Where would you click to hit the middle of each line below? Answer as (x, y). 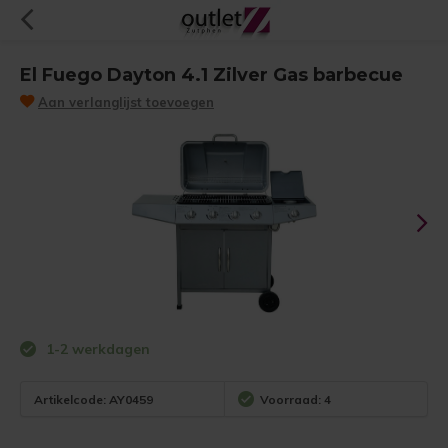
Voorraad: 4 (295, 399)
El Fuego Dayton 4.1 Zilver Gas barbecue (211, 75)
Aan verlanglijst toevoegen (126, 102)
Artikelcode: (70, 399)
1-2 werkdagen (96, 349)
